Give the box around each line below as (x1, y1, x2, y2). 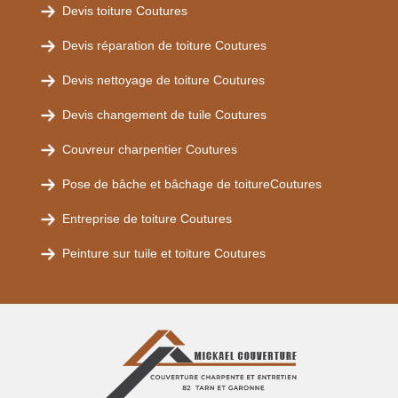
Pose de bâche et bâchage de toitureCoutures (62, 177, 322, 191)
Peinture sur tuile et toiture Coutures (62, 246, 266, 260)
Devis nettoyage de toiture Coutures (62, 73, 265, 87)
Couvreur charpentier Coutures (62, 142, 237, 156)
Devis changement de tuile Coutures (62, 107, 267, 122)
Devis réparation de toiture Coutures (62, 38, 267, 52)
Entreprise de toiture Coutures (62, 211, 232, 226)
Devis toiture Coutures (62, 4, 187, 18)
